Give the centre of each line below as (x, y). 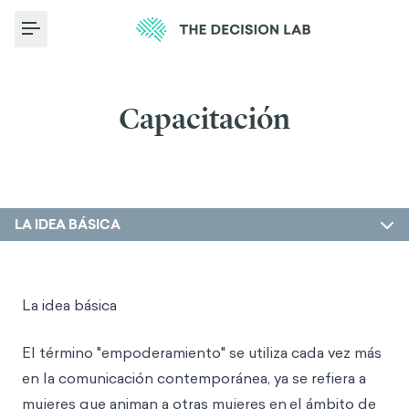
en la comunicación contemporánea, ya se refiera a (194, 378)
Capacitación (204, 119)
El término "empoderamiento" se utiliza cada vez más (202, 352)
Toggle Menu (78, 39)
